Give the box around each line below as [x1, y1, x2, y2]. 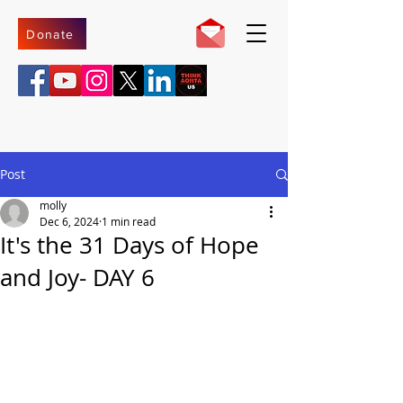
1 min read [102, 214, 156, 228]
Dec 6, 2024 [40, 214, 99, 228]
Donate [26, 26, 75, 41]
